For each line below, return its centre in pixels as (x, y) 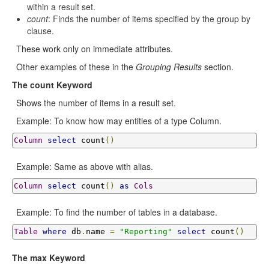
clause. (41, 31)
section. (218, 67)
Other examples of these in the (76, 67)
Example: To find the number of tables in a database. (117, 212)
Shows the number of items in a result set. (96, 103)
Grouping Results (169, 67)
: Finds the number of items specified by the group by (149, 19)
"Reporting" (146, 231)
